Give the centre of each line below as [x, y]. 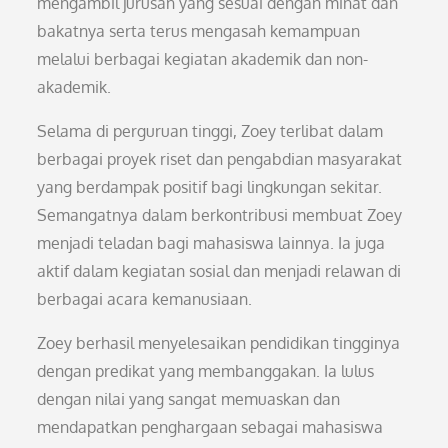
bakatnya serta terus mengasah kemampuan [199, 31]
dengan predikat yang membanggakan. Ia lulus [206, 371]
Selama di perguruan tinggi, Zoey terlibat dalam [210, 131]
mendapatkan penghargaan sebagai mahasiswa [210, 427]
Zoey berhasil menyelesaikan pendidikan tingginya [219, 343]
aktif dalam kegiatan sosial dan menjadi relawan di [219, 271]
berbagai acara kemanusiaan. [145, 299]
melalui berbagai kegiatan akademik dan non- [203, 59]
